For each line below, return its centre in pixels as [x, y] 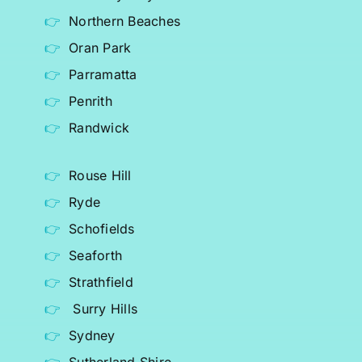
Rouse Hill [100, 176]
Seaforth [96, 256]
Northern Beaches [125, 21]
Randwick [99, 128]
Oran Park [100, 48]
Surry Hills [105, 309]
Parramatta [103, 75]
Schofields [102, 229]
